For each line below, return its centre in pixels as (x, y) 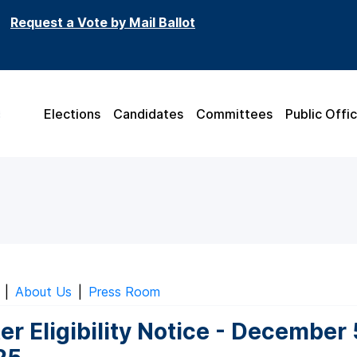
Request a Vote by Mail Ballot (103, 22)
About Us (43, 292)
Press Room (124, 292)
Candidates (148, 114)
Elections (72, 114)
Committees (234, 114)
